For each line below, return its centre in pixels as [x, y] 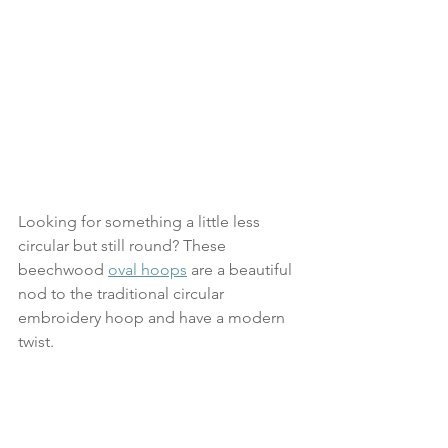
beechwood [63, 269]
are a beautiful [241, 269]
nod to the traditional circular [123, 293]
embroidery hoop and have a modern [153, 317]
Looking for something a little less [141, 221]
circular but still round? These [124, 245]
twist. [36, 341]
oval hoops [147, 269]
